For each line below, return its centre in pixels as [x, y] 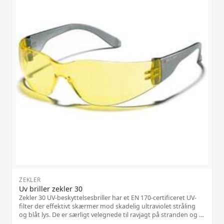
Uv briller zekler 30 [51, 189]
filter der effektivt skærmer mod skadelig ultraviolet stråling [107, 206]
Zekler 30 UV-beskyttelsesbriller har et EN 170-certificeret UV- [108, 198]
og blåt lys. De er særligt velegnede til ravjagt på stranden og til [112, 215]
